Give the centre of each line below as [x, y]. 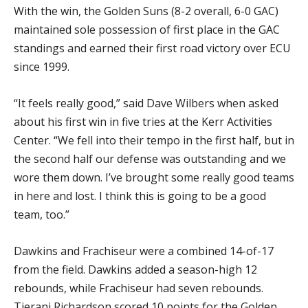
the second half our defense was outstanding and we [150, 159]
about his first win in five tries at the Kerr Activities [143, 122]
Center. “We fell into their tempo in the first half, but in [154, 140]
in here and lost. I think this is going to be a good [140, 196]
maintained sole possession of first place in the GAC [147, 30]
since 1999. [42, 67]
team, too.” [42, 214]
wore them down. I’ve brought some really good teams [154, 177]
